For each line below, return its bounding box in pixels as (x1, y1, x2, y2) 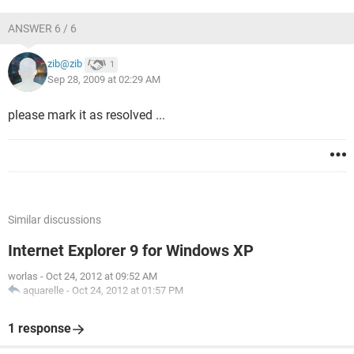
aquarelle (23, 284, 64, 296)
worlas (8, 270, 38, 282)
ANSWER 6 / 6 (8, 22, 77, 35)
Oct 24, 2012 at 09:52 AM (46, 270, 157, 282)
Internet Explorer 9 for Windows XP (8, 241, 254, 260)
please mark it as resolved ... (8, 107, 165, 122)
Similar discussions (8, 213, 101, 226)
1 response (8, 321, 71, 336)
